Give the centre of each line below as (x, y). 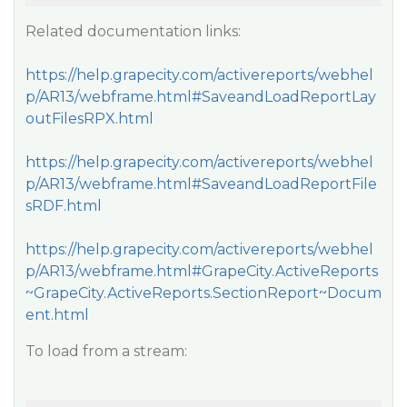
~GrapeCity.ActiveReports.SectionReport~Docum (203, 293)
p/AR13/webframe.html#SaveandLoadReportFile (201, 184)
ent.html (57, 315)
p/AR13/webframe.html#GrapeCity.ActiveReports (202, 271)
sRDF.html (64, 206)
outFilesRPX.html (89, 119)
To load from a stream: (106, 351)
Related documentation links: (133, 31)
